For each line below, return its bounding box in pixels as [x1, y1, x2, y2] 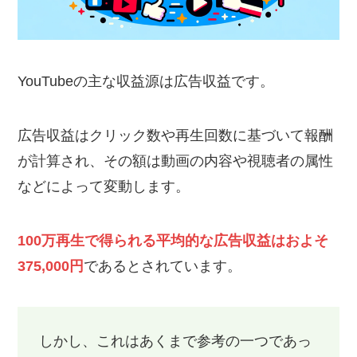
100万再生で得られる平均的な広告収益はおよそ [18, 232, 329, 249]
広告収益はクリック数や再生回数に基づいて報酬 [18, 127, 334, 143]
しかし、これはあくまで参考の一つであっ [39, 333, 312, 350]
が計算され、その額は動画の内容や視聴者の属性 [18, 152, 334, 169]
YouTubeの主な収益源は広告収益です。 [18, 73, 275, 89]
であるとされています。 [84, 257, 242, 274]
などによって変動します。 [18, 178, 190, 194]
